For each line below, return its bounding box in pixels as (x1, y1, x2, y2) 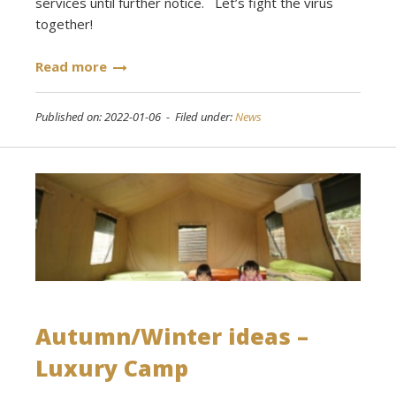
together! (35, 14, 107, 33)
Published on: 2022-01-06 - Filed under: (35, 108, 235, 125)
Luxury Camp (35, 353, 188, 384)
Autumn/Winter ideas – (35, 321, 308, 352)
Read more (35, 57, 107, 75)
